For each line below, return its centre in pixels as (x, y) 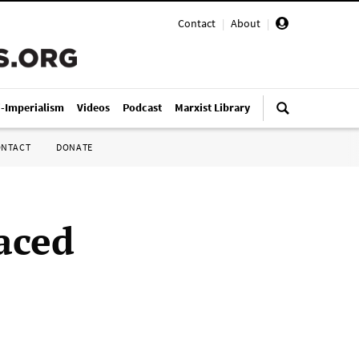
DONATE (75, 147)
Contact (197, 23)
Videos (93, 107)
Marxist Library (212, 107)
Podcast (142, 107)
